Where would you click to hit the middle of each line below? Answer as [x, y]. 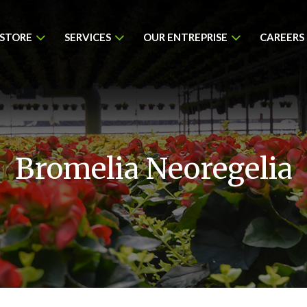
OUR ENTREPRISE [185, 37]
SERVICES [88, 37]
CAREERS [282, 37]
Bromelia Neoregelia [153, 169]
